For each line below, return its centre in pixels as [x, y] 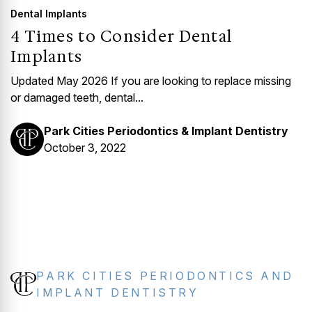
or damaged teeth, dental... [77, 98]
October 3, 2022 [85, 148]
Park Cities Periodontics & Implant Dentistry [166, 131]
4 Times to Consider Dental [122, 37]
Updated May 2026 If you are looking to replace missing [151, 81]
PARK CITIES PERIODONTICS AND [165, 276]
